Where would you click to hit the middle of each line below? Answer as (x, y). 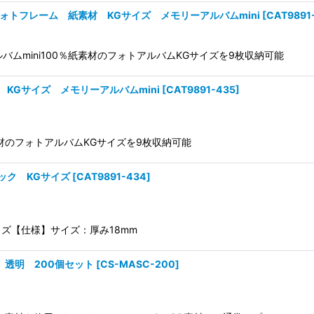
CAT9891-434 (111, 177)
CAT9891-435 (201, 89)
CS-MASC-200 (138, 264)
